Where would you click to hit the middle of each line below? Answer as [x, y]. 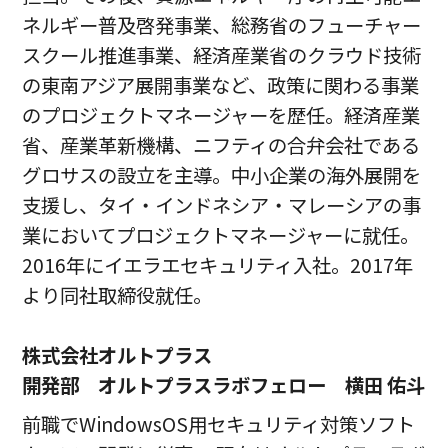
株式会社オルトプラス [117, 354]
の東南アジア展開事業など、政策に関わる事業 [221, 84]
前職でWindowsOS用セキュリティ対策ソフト [219, 424]
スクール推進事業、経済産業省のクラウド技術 [222, 54]
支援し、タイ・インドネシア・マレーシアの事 [222, 204]
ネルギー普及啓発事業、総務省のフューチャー [222, 24]
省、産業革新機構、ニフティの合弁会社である [221, 144]
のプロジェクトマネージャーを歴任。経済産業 [221, 114]
